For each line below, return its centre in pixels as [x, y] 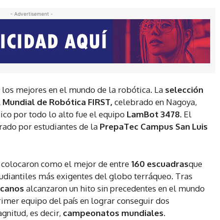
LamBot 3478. [155, 114]
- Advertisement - [31, 14]
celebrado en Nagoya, [155, 102]
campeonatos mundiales [113, 213]
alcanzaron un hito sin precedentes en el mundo [115, 189]
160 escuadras [160, 164]
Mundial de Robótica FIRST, [57, 102]
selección [184, 90]
